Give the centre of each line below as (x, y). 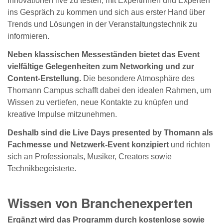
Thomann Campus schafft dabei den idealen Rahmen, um (109, 90)
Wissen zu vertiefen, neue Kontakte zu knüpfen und (98, 102)
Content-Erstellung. (44, 78)
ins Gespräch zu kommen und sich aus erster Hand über (106, 12)
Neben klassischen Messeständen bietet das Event (104, 54)
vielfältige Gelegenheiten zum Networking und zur (101, 66)
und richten (189, 144)
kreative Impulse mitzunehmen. (62, 114)
